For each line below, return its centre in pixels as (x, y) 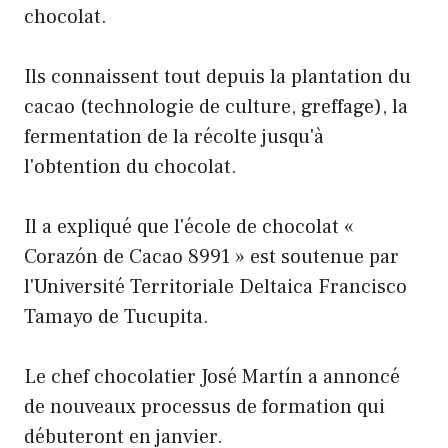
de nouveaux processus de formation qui (204, 407)
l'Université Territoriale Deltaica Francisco (215, 287)
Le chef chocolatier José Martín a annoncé (212, 377)
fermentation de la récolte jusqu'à (174, 137)
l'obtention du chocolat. (130, 167)
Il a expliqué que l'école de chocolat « (189, 227)
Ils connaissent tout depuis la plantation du (217, 77)
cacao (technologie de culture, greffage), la (216, 107)
